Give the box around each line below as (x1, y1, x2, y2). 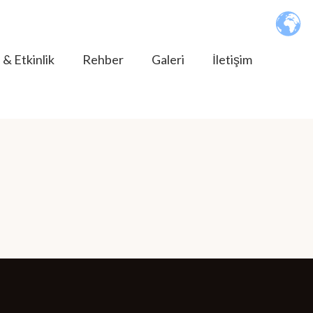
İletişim (212, 52, 252, 67)
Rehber (82, 52, 124, 67)
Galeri (152, 52, 184, 67)
